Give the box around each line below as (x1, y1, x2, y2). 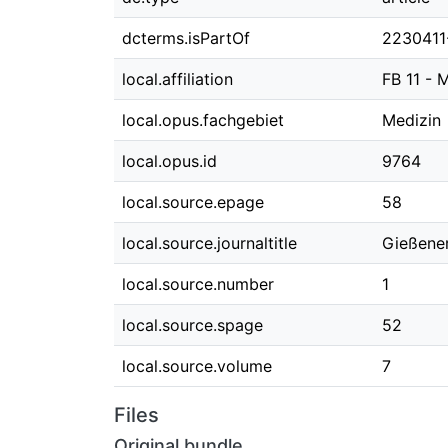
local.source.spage (122, 315, 263, 335)
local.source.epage (122, 192, 264, 212)
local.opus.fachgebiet (122, 110, 284, 130)
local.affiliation (122, 69, 233, 89)
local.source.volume (122, 356, 272, 376)
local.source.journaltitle (122, 233, 297, 253)
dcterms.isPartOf (122, 28, 250, 48)
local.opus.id (122, 151, 217, 171)
